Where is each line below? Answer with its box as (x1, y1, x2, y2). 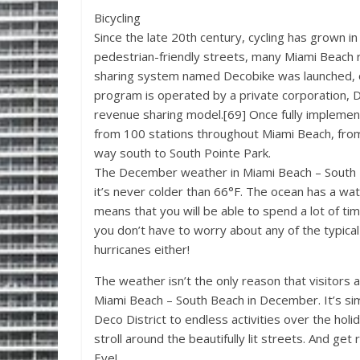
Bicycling (94, 9, 141, 26)
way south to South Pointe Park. (94, 144, 271, 161)
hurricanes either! (94, 240, 190, 257)
